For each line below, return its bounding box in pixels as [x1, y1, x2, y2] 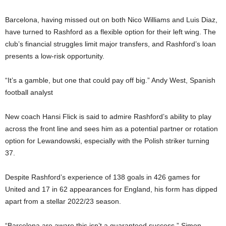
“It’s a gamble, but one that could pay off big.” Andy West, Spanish [5, 76, 215, 84]
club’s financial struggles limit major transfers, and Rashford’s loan [5, 40, 216, 48]
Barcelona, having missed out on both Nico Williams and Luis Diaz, [5, 16, 217, 24]
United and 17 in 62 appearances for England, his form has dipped [5, 185, 217, 193]
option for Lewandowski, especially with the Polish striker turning [5, 137, 209, 145]
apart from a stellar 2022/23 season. [5, 197, 121, 205]
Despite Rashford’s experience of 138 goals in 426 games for [5, 173, 200, 181]
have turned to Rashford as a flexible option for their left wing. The [5, 28, 216, 36]
